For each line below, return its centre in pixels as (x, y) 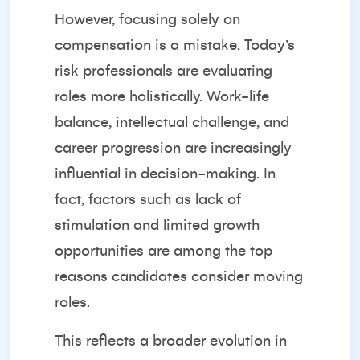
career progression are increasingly (173, 148)
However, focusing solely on (147, 19)
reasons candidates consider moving (179, 276)
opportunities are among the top (164, 251)
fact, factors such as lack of (148, 199)
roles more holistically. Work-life (162, 96)
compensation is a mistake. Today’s (175, 45)
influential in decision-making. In (165, 174)
